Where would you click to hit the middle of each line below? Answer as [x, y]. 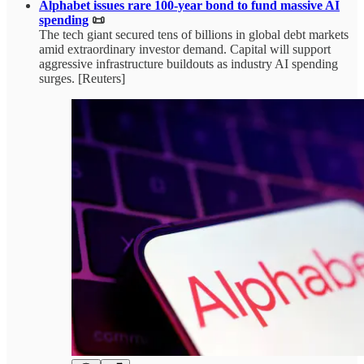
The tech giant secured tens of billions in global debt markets [194, 35]
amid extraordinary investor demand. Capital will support [185, 50]
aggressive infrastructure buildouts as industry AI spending [188, 64]
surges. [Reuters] [82, 79]
